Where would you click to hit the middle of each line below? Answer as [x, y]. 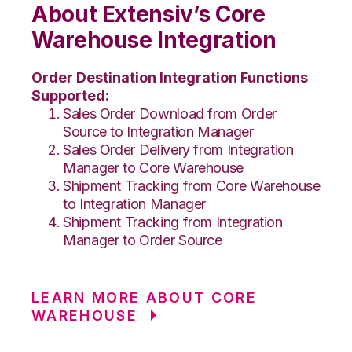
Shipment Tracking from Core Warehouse [192, 185]
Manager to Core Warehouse [153, 167]
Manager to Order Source [143, 240]
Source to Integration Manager [158, 131]
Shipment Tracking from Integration [173, 222]
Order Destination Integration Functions [170, 77]
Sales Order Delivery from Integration [178, 149]
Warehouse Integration [154, 40]
